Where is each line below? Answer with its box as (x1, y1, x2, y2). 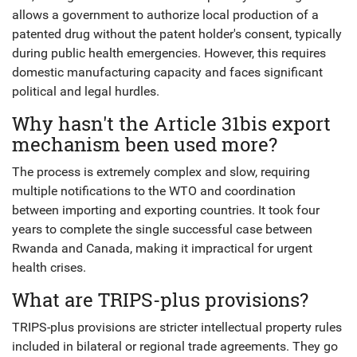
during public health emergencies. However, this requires (12, 45, 326, 61)
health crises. (12, 260, 86, 276)
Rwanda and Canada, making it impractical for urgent (12, 241, 312, 257)
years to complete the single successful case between (12, 222, 312, 237)
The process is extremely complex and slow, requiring (12, 164, 310, 180)
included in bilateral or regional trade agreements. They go (12, 339, 338, 355)
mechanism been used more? (12, 131, 277, 158)
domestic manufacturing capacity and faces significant (12, 65, 323, 80)
